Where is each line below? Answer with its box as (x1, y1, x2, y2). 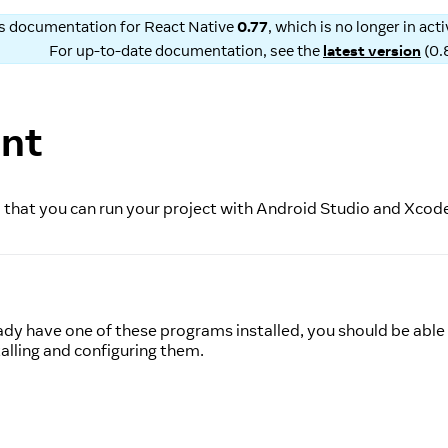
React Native (143, 17, 234, 36)
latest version (323, 41, 421, 60)
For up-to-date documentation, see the (49, 41, 323, 60)
